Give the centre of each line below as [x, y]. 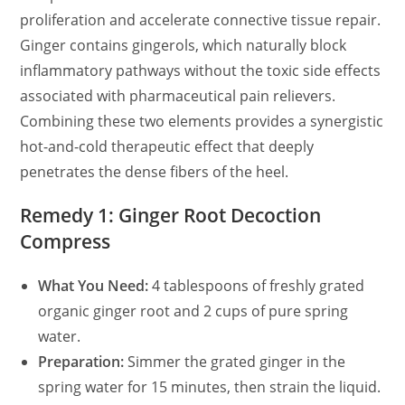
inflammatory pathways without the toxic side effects [201, 70]
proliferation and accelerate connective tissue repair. [201, 19]
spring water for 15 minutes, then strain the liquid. [210, 386]
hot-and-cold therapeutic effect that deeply [167, 146]
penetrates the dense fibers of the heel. [155, 171]
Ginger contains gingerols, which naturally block [184, 45]
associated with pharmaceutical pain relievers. [178, 95]
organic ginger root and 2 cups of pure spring [193, 311]
